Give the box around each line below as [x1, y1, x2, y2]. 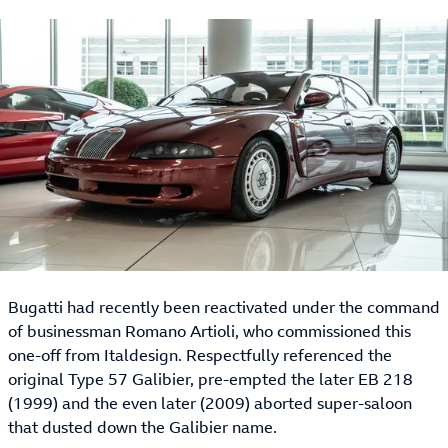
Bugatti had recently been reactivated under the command [8, 296, 440, 319]
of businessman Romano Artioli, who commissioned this [8, 320, 411, 343]
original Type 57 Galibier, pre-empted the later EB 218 [8, 368, 413, 391]
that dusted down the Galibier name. [8, 416, 277, 439]
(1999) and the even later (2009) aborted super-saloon [8, 392, 412, 415]
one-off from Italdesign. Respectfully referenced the [8, 344, 392, 367]
